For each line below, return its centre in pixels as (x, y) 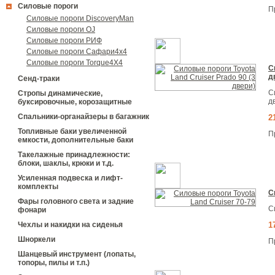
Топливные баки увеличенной (72, 131)
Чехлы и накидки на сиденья (70, 225)
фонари (32, 210)
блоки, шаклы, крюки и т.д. (66, 163)
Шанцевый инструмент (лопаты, (77, 254)
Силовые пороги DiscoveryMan (80, 18)
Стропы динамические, (60, 93)
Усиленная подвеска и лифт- (70, 178)
